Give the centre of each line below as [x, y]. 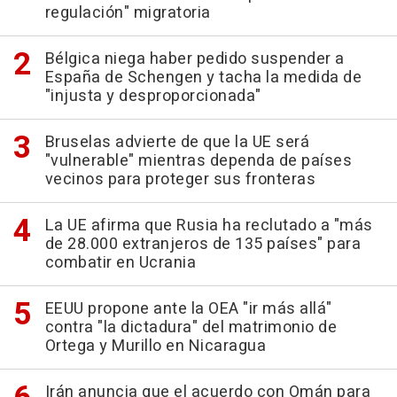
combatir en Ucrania [120, 263]
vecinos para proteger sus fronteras [180, 180]
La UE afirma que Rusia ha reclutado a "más [209, 226]
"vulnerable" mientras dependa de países [198, 161]
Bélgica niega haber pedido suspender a [195, 59]
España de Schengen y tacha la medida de [203, 78]
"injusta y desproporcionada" [153, 97]
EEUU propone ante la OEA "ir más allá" [188, 309]
